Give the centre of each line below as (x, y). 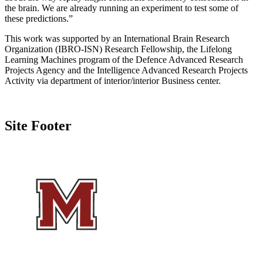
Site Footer (38, 125)
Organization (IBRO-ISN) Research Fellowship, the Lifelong (118, 49)
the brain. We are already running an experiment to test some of (122, 8)
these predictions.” (39, 18)
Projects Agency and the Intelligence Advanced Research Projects (126, 70)
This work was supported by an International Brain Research (117, 38)
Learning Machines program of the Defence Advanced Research (124, 59)
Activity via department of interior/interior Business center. (113, 80)
